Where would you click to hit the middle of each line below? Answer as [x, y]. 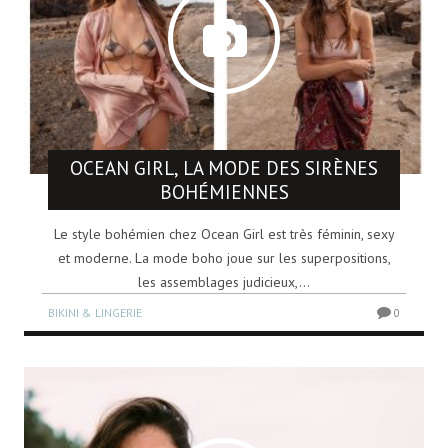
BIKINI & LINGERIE [95, 312]
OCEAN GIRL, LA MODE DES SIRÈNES [224, 167]
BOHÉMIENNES [224, 191]
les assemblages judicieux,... [224, 281]
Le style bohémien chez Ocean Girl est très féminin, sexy [224, 233]
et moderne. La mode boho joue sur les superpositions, [224, 257]
